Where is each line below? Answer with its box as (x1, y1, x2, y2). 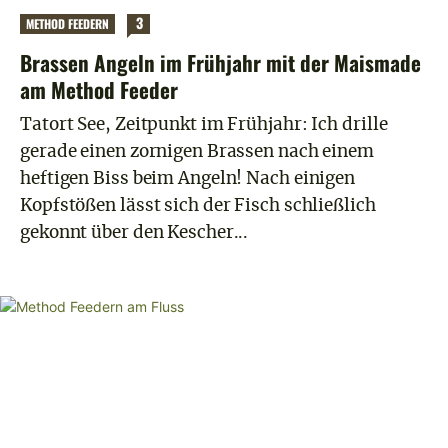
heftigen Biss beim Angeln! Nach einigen (20, 169, 356, 187)
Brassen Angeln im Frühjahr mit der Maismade (20, 46, 421, 78)
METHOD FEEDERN (26, 14, 109, 32)
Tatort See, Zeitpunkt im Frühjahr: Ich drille (20, 115, 388, 133)
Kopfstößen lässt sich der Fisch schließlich (20, 196, 376, 214)
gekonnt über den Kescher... (20, 223, 249, 241)
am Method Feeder (20, 73, 178, 105)
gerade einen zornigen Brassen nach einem (20, 142, 374, 160)
